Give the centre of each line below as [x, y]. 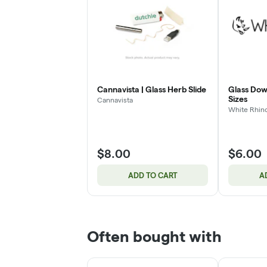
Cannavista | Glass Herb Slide [152, 89]
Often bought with [154, 236]
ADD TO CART [153, 175]
